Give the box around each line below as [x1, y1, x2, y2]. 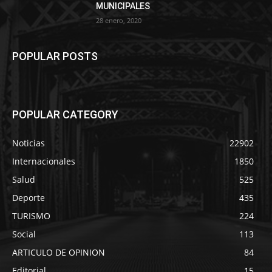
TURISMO [12, 209, 50, 222]
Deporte [12, 191, 45, 203]
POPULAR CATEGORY [12, 107, 118, 121]
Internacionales [12, 155, 75, 167]
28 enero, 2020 [96, 15, 142, 25]
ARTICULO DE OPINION [12, 246, 105, 258]
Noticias [12, 137, 45, 149]
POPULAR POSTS [12, 49, 98, 63]
